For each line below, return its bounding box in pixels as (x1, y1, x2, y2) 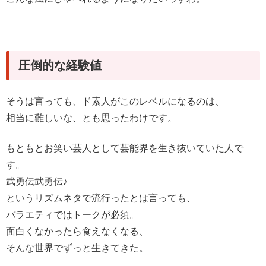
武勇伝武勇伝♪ (6, 176, 68, 186)
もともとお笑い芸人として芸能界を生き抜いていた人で (6, 142, 243, 153)
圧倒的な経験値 (18, 58, 102, 72)
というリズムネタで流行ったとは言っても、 (6, 192, 196, 203)
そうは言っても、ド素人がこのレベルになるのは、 (6, 96, 224, 107)
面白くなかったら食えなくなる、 (6, 226, 148, 236)
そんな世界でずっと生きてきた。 (6, 242, 148, 253)
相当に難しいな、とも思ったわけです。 (6, 113, 177, 123)
